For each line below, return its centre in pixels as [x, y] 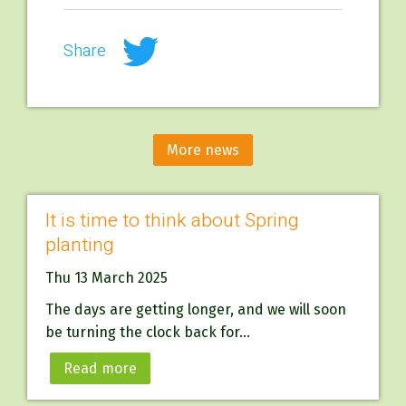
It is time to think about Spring [172, 220]
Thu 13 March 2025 [106, 277]
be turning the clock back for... [148, 332]
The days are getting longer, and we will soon [196, 309]
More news [203, 150]
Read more [100, 368]
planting [80, 245]
